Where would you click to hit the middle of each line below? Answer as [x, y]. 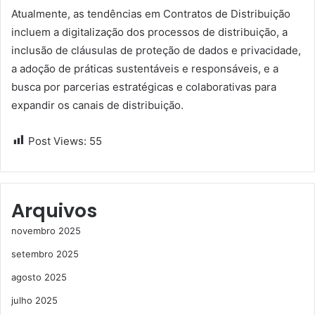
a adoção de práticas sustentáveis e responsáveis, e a [145, 68]
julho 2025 [34, 300]
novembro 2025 [46, 230]
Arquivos [54, 210]
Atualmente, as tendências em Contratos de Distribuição [151, 13]
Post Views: [57, 141]
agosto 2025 [39, 277]
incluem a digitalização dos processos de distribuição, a [149, 32]
